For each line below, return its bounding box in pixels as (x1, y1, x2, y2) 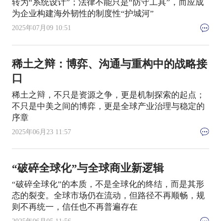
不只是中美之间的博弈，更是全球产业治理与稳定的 (11, 101, 205, 111)
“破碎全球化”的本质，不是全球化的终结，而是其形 (11, 180, 204, 189)
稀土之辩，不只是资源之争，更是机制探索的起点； (11, 90, 205, 100)
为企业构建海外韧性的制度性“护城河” (11, 8, 154, 18)
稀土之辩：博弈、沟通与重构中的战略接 (11, 58, 207, 71)
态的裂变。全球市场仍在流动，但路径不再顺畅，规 (11, 191, 205, 201)
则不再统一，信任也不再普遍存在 (11, 202, 138, 212)
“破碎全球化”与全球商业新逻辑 (11, 162, 164, 174)
